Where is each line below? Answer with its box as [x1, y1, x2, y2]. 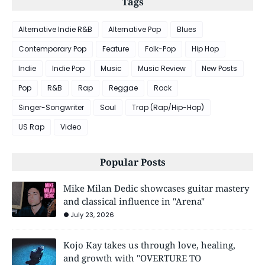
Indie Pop [52, 63, 85, 74]
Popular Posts [99, 156, 166, 169]
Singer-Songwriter [18, 102, 84, 113]
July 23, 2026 [70, 210, 114, 220]
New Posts [202, 63, 237, 74]
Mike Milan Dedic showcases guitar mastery [63, 182, 249, 195]
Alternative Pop [108, 24, 161, 35]
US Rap [18, 122, 44, 132]
